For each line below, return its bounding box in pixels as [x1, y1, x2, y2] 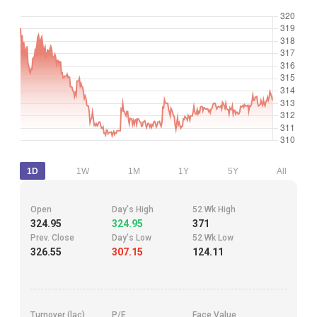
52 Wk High [192, 204, 236, 215]
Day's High [111, 204, 154, 215]
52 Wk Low [192, 233, 234, 243]
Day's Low [111, 233, 151, 243]
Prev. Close [30, 233, 74, 243]
